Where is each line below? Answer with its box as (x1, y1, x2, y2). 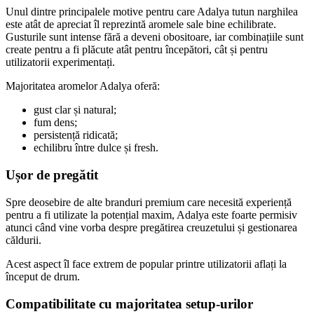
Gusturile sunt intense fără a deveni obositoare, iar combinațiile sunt (6, 31, 303, 43)
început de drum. (6, 270, 80, 282)
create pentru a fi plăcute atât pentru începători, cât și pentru (6, 43, 268, 56)
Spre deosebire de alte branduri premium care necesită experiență (6, 196, 292, 208)
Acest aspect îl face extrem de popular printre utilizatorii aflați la (6, 257, 287, 270)
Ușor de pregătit (6, 168, 98, 183)
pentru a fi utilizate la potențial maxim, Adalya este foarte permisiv (6, 208, 297, 221)
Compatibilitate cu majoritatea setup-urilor (6, 296, 253, 311)
